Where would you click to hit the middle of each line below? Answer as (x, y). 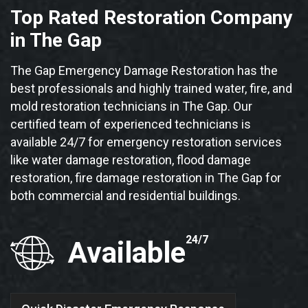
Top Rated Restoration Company (151, 18)
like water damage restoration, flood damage (131, 160)
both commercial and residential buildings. (125, 196)
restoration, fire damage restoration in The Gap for (146, 178)
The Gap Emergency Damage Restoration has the (144, 71)
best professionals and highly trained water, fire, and (151, 89)
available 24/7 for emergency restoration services (146, 142)
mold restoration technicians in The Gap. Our (131, 107)
